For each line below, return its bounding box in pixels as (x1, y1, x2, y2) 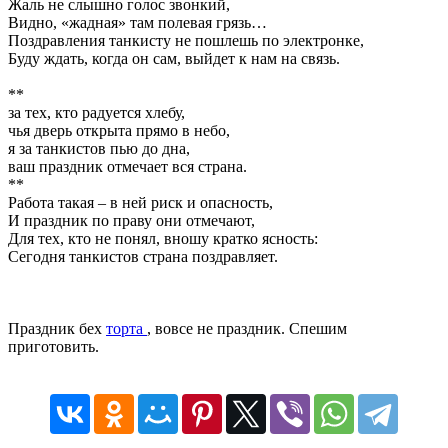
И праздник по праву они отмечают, (8, 211, 255, 229)
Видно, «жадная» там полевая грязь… (8, 13, 267, 31)
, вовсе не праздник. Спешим (147, 319, 347, 337)
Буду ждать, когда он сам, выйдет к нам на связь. (8, 49, 340, 67)
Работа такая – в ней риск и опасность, (8, 193, 273, 211)
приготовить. (8, 337, 99, 355)
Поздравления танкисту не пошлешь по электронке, (8, 31, 364, 49)
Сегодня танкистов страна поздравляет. (8, 247, 278, 265)
